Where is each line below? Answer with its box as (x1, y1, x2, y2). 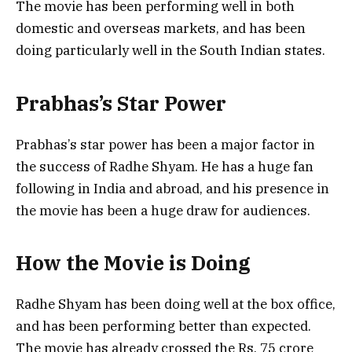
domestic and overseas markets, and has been (16, 20, 306, 38)
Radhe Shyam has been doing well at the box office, (16, 295, 335, 313)
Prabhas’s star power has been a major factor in (16, 135, 315, 153)
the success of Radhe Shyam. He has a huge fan (16, 157, 313, 175)
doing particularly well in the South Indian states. (16, 42, 325, 60)
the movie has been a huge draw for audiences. (16, 201, 310, 219)
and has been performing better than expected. (16, 317, 311, 335)
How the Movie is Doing (16, 250, 251, 277)
